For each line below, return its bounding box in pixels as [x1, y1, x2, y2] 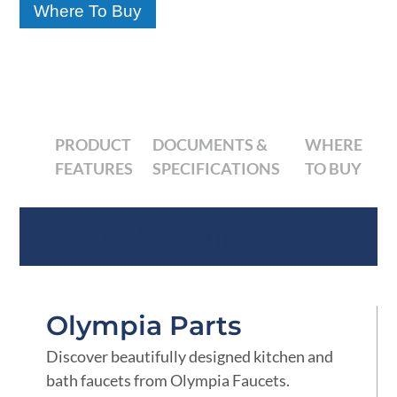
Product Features [48, 219, 261, 254]
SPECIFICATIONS [152, 159, 281, 179]
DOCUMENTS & [152, 135, 269, 155]
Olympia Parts [46, 309, 242, 342]
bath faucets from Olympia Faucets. [46, 370, 291, 391]
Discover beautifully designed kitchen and [46, 346, 334, 367]
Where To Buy [34, 2, 143, 21]
